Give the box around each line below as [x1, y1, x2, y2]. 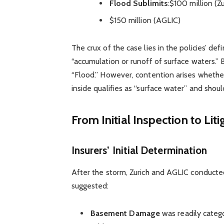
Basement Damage [90, 208, 160, 218]
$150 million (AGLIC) [109, 15, 181, 25]
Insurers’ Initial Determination [71, 143, 207, 156]
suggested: [71, 181, 109, 191]
